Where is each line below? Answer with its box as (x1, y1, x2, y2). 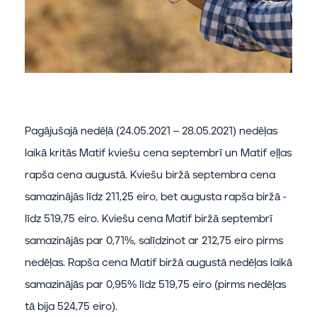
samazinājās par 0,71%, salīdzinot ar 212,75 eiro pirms (25, 236, 283, 247)
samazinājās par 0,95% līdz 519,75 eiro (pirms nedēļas (25, 279, 286, 291)
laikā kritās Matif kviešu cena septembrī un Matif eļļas (25, 148, 292, 159)
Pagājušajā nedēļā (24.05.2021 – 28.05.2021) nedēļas (25, 126, 277, 137)
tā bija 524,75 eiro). (25, 301, 117, 313)
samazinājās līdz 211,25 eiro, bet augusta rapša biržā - (25, 192, 287, 203)
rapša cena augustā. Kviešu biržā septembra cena (25, 170, 275, 181)
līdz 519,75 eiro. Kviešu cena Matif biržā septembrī (25, 214, 272, 225)
